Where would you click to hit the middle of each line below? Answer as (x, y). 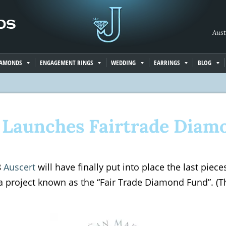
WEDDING (123, 63)
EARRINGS (167, 63)
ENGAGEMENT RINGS (66, 63)
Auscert (19, 167)
